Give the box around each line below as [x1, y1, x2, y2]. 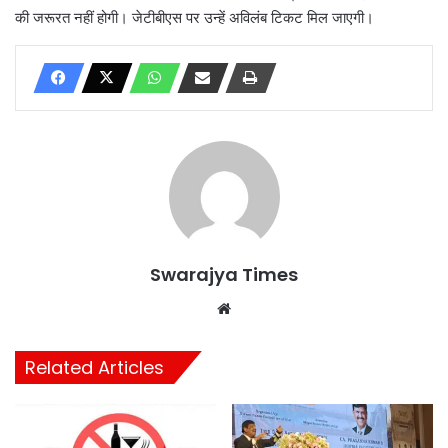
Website [235, 297, 292, 317]
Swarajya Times [150, 261, 298, 287]
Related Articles [25, 354, 164, 380]
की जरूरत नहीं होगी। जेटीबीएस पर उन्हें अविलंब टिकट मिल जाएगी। [15, 7, 374, 27]
